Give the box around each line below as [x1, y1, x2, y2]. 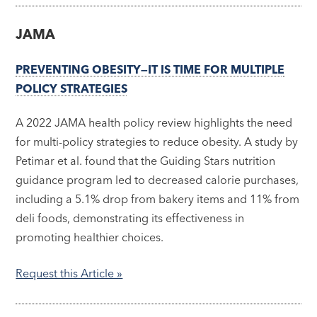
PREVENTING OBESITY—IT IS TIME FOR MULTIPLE [16, 62, 285, 77]
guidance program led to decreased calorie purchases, [16, 173, 299, 188]
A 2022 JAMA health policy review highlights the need [16, 115, 293, 130]
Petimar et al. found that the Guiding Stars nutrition [16, 154, 276, 168]
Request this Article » [16, 266, 123, 281]
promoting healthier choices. [16, 230, 167, 245]
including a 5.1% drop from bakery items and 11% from [16, 192, 300, 207]
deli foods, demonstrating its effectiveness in [16, 211, 245, 226]
